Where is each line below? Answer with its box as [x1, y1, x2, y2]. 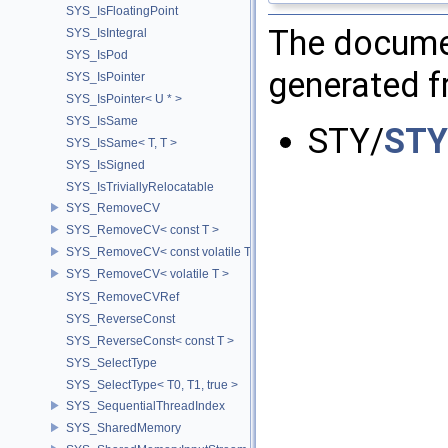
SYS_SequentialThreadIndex [66, 398, 225, 413]
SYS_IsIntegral [66, 26, 147, 40]
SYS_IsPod [66, 48, 128, 62]
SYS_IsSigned [66, 158, 145, 172]
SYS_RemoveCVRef [66, 290, 179, 304]
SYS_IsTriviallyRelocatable [66, 180, 214, 194]
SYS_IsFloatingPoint [66, 4, 178, 18]
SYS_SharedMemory [66, 420, 181, 435]
